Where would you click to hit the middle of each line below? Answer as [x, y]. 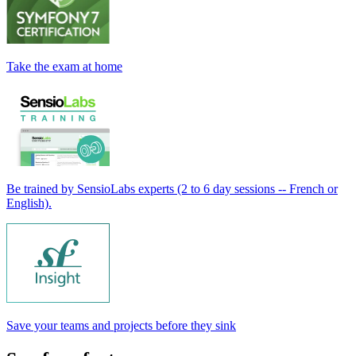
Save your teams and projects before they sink [121, 325]
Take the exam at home [64, 66]
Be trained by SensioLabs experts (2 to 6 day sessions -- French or [172, 188]
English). [29, 203]
